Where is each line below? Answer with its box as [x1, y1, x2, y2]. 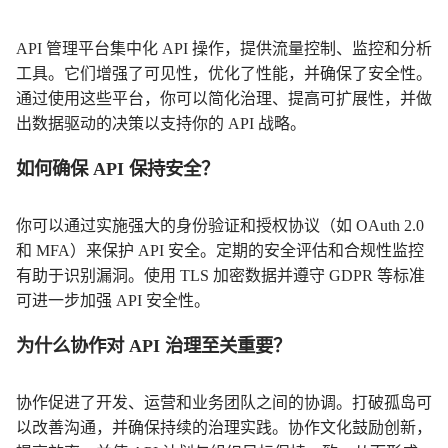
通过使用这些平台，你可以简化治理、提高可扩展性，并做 [16, 90, 432, 108]
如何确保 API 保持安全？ [16, 159, 219, 180]
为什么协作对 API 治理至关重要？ [16, 336, 291, 357]
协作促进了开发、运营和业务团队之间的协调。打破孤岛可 [16, 394, 432, 412]
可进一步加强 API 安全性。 [16, 292, 210, 310]
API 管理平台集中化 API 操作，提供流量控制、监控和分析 [16, 40, 432, 58]
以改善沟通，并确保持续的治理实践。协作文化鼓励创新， [16, 419, 432, 437]
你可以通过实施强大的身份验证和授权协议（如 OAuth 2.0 [16, 217, 424, 235]
